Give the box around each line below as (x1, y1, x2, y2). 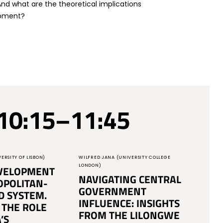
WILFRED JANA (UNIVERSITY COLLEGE (79, 154, 171, 160)
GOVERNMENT (79, 183, 147, 199)
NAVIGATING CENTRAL (79, 171, 182, 187)
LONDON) (79, 162, 102, 168)
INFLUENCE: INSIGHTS (79, 195, 180, 211)
